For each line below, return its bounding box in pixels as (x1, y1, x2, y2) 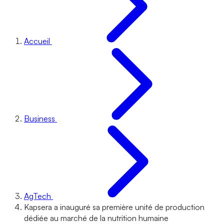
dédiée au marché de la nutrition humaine (24, 213, 168, 223)
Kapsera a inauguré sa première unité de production (24, 202, 204, 212)
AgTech (24, 191, 51, 201)
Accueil (24, 36, 50, 46)
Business (24, 113, 55, 123)
